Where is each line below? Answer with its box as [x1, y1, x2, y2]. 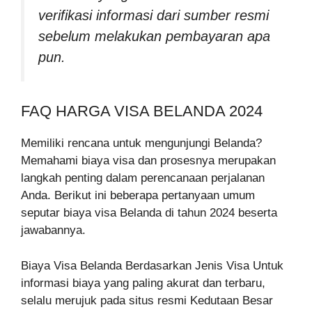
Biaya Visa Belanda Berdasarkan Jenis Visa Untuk [21, 258, 283, 272]
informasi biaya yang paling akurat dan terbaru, [21, 276, 265, 290]
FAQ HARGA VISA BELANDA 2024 [21, 102, 263, 120]
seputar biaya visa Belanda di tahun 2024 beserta [21, 206, 277, 220]
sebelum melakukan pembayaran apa [38, 28, 270, 44]
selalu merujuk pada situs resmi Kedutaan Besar [21, 293, 273, 307]
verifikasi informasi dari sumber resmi [38, 7, 269, 23]
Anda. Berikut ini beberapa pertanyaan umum [21, 189, 255, 203]
